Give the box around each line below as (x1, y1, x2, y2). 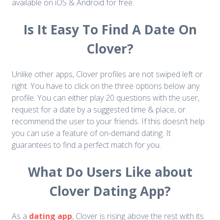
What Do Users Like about (27, 163, 192, 181)
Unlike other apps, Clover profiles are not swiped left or (12, 68, 203, 80)
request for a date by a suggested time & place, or (12, 104, 186, 115)
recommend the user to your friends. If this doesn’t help (12, 115, 205, 127)
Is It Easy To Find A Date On (23, 21, 197, 39)
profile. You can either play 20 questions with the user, (12, 92, 199, 103)
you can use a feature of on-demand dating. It (12, 127, 171, 138)
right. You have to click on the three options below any (12, 80, 199, 91)
